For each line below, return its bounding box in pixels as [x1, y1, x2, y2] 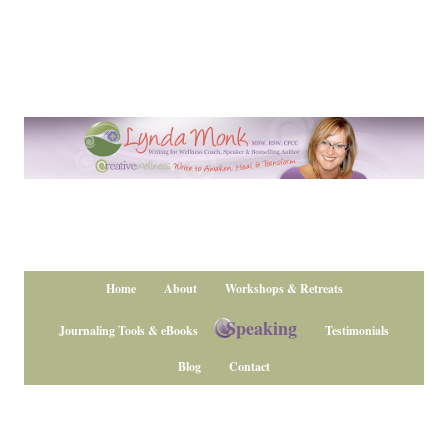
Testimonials [325, 322, 389, 339]
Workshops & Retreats [224, 280, 343, 297]
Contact [229, 358, 270, 375]
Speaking [226, 315, 297, 341]
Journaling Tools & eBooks [59, 322, 198, 339]
